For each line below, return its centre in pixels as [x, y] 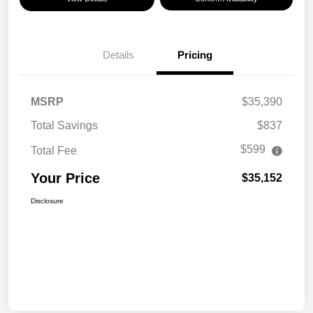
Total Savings [64, 126]
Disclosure [47, 201]
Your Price [65, 179]
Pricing [195, 55]
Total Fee [54, 151]
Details [118, 55]
